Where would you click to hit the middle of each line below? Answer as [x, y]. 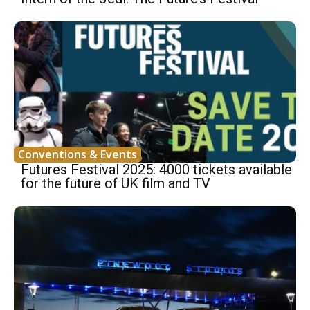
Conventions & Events [77, 155]
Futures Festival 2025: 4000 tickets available [156, 170]
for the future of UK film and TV [116, 184]
